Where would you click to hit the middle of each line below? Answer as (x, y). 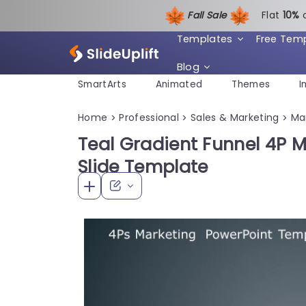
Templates (205, 39)
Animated (179, 85)
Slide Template (143, 166)
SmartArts (102, 85)
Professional (149, 117)
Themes (251, 85)
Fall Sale (208, 15)
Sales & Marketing (235, 117)
